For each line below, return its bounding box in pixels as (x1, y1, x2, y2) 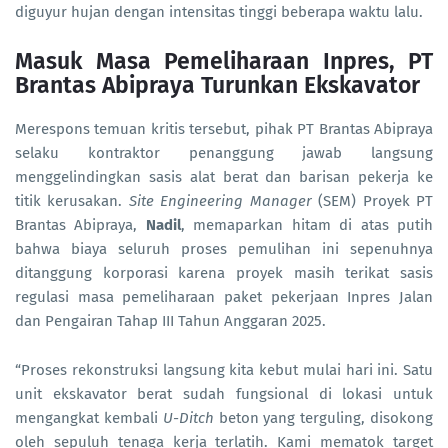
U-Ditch (162, 408, 214, 427)
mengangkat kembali (15, 408, 163, 427)
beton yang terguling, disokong (213, 408, 434, 427)
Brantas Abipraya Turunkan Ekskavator (15, 70, 420, 99)
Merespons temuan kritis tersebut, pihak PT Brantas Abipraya (15, 119, 433, 138)
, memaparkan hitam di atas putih (180, 215, 434, 234)
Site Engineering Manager (128, 191, 312, 210)
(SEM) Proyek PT (311, 191, 434, 210)
